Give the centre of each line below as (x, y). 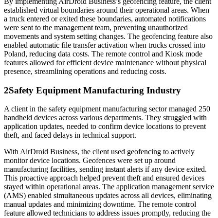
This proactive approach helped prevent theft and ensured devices (104, 178)
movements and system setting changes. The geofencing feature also (108, 36)
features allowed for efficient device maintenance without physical (105, 63)
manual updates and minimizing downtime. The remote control (100, 204)
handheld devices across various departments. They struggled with (105, 118)
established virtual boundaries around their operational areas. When (107, 10)
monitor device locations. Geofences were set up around (90, 161)
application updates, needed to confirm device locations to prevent (105, 127)
